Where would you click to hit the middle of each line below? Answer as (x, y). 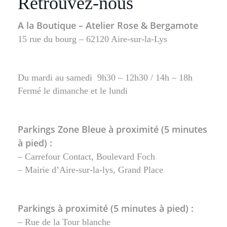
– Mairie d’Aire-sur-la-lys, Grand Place (90, 170)
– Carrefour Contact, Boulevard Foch (86, 157)
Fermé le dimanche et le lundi (73, 91)
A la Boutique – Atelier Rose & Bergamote (108, 26)
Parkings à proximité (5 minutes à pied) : (106, 209)
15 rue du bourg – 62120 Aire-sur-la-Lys (92, 39)
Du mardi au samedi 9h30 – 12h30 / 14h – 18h (105, 78)
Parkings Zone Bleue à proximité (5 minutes (112, 129)
